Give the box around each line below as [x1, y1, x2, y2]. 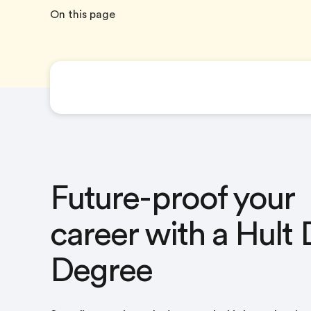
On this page [50, 8, 115, 21]
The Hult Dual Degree [67, 81, 187, 94]
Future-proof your [50, 179, 294, 217]
